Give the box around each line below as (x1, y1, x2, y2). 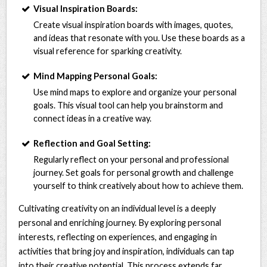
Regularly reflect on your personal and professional (33, 154, 229, 164)
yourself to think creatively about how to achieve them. (33, 180, 244, 191)
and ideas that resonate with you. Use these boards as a (33, 32, 246, 43)
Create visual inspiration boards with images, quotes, (33, 19, 234, 30)
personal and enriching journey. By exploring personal (18, 217, 222, 228)
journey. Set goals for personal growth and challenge (33, 167, 234, 178)
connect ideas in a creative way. (33, 113, 152, 123)
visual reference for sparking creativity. (33, 45, 182, 56)
